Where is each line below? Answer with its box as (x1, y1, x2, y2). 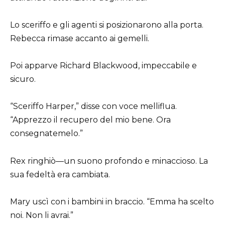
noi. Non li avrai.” (10, 210, 73, 220)
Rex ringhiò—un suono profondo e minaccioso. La (10, 156, 208, 166)
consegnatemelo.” (10, 129, 83, 139)
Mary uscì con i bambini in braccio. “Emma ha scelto (10, 196, 214, 206)
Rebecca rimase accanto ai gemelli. (10, 34, 149, 44)
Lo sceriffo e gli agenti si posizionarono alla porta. (10, 20, 203, 30)
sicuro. (10, 74, 36, 84)
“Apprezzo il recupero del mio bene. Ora (10, 115, 171, 125)
